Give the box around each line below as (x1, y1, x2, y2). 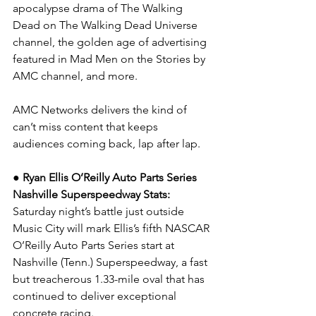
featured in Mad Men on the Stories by (13, 52, 208, 66)
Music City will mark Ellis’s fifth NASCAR (13, 221, 212, 235)
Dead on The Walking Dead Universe (13, 18, 200, 32)
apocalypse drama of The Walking (13, 1, 186, 15)
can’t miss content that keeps (13, 120, 161, 133)
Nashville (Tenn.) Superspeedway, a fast (13, 255, 210, 269)
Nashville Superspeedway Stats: (13, 188, 173, 201)
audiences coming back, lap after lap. (13, 137, 200, 150)
